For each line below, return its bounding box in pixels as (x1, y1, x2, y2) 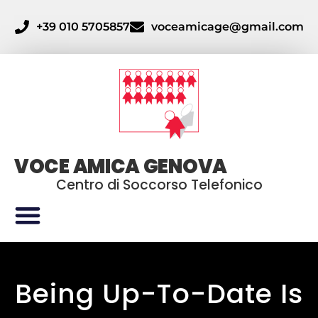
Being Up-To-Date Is (15, 274, 303, 312)
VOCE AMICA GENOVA (14, 153, 227, 180)
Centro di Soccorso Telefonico (55, 175, 263, 195)
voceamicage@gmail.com (150, 20, 304, 33)
